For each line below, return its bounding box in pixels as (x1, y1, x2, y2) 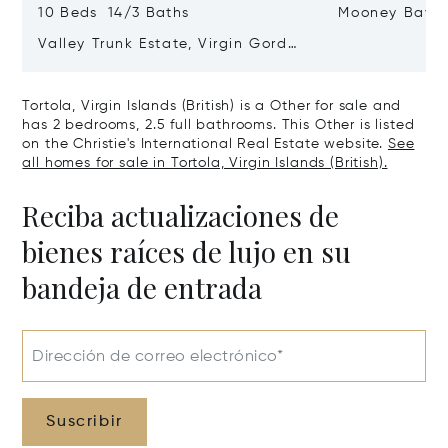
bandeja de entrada (22, 269, 263, 306)
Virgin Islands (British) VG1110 (38, 58, 270, 72)
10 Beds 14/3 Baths (38, 6, 190, 20)
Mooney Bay (338, 6, 434, 20)
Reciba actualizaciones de (22, 197, 340, 234)
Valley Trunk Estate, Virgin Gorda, (38, 37, 303, 51)
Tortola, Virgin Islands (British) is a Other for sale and (22, 99, 402, 113)
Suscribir (46, 414, 123, 430)
